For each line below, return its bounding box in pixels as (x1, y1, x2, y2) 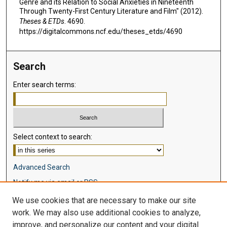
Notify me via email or (13, 178, 85, 186)
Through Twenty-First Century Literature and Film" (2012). (19, 7, 203, 16)
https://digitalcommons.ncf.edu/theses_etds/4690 (19, 27, 182, 36)
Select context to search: (13, 132, 93, 141)
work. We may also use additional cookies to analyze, (12, 208, 201, 217)
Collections (13, 214, 49, 223)
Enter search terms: (13, 81, 77, 89)
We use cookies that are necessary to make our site (12, 196, 196, 205)
